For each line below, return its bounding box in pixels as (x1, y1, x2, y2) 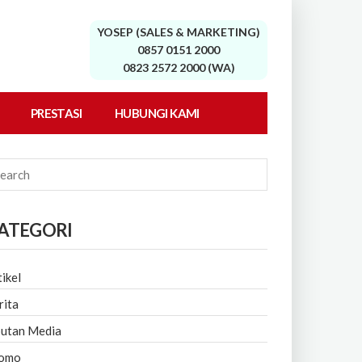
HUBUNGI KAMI (115, 106, 200, 120)
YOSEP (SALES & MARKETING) (97, 25, 260, 39)
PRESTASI (30, 106, 82, 120)
